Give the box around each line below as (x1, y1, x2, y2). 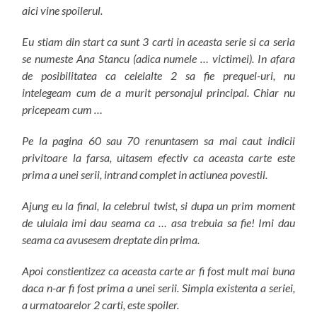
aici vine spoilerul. (22, 3, 103, 17)
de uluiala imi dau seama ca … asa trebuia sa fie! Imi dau (22, 215, 295, 229)
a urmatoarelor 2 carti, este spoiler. (22, 297, 180, 311)
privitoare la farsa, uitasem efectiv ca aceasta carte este (22, 150, 295, 164)
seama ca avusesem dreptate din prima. (22, 232, 200, 246)
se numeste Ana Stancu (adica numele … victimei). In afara (22, 51, 295, 65)
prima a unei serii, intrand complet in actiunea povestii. (22, 167, 268, 181)
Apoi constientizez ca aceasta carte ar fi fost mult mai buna (22, 263, 295, 277)
